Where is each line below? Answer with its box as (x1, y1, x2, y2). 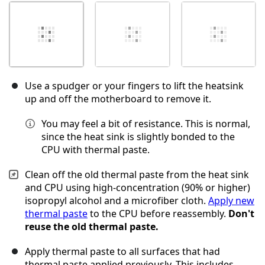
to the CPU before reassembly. (88, 207, 228, 221)
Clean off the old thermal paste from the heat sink (25, 168, 249, 182)
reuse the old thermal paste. (25, 220, 159, 234)
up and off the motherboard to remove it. (25, 92, 211, 106)
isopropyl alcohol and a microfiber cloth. (25, 194, 208, 208)
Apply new (208, 194, 254, 208)
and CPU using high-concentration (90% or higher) (25, 181, 250, 195)
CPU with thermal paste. (41, 143, 150, 157)
